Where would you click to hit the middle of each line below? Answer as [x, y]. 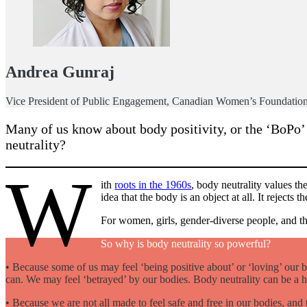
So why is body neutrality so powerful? [186, 243]
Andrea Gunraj [60, 72]
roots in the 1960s [153, 184]
